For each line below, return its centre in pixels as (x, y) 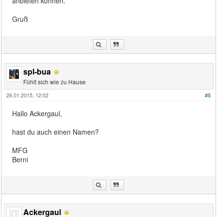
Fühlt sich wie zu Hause (55, 81)
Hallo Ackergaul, (37, 113)
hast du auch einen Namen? (56, 132)
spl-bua (37, 71)
